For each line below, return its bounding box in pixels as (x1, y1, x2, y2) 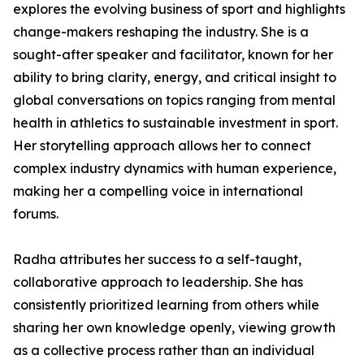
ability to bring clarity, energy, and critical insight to (13, 69, 336, 85)
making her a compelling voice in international (13, 183, 303, 199)
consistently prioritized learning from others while (13, 297, 319, 313)
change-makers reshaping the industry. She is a (13, 24, 309, 40)
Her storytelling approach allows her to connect (13, 137, 311, 154)
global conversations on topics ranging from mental (13, 92, 336, 108)
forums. (13, 206, 58, 222)
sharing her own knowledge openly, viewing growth (13, 319, 336, 336)
